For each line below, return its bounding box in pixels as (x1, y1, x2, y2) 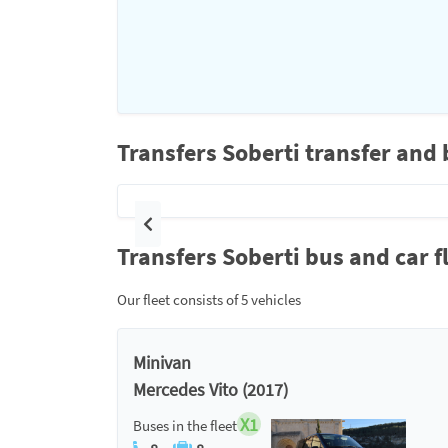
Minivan (133, 351, 191, 374)
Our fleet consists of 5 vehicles (117, 290, 301, 309)
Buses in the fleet (133, 416, 237, 435)
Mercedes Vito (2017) (133, 378, 288, 401)
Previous (146, 224, 206, 245)
